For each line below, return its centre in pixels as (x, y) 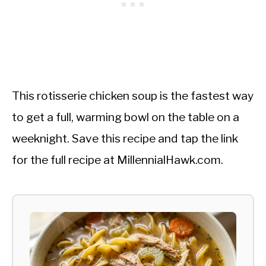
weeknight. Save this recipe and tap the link (125, 139)
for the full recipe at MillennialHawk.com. (118, 160)
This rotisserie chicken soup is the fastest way (133, 96)
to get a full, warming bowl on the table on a (126, 117)
